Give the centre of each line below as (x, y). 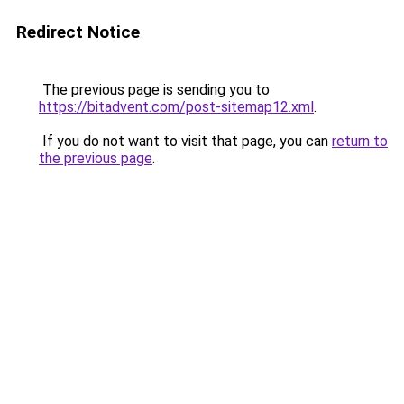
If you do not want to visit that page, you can (185, 141)
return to (360, 141)
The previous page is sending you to (154, 90)
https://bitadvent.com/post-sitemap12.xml (176, 107)
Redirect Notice (78, 32)
